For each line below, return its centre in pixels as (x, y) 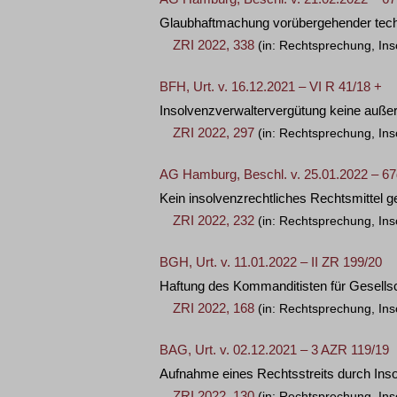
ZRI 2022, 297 (214, 132)
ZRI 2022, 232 (214, 220)
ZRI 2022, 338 (214, 45)
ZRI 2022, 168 (214, 308)
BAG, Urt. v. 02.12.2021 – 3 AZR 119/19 (274, 350)
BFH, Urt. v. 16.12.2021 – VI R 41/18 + (271, 86)
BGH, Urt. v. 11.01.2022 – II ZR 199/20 (271, 262)
